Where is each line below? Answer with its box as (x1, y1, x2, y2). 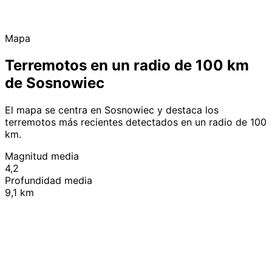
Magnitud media (5, 149, 79, 162)
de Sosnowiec (5, 73, 104, 92)
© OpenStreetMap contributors (162, 188, 264, 199)
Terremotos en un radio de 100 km (5, 56, 249, 74)
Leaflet (134, 188, 158, 199)
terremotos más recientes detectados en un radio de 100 (5, 115, 267, 128)
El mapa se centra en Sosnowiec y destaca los (5, 103, 219, 116)
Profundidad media (5, 174, 92, 186)
